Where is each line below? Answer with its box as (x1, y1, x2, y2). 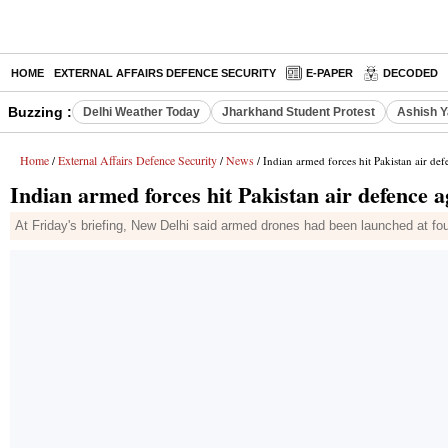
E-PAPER (306, 67, 353, 79)
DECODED (383, 67, 438, 79)
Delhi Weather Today (83, 105, 200, 119)
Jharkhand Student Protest (222, 105, 375, 119)
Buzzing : (8, 104, 72, 120)
